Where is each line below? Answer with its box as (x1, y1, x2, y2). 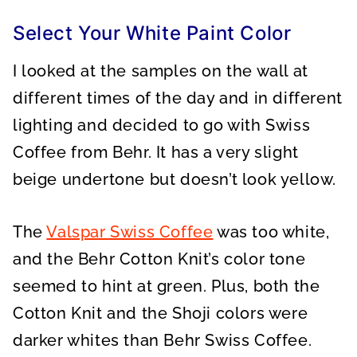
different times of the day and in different (13, 88, 343, 108)
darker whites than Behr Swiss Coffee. (13, 331, 312, 350)
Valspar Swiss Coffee (46, 222, 214, 241)
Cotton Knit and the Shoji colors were (13, 304, 308, 323)
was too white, (213, 222, 330, 241)
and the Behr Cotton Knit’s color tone (13, 249, 306, 269)
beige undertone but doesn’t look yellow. (13, 170, 337, 189)
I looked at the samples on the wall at (13, 61, 308, 80)
